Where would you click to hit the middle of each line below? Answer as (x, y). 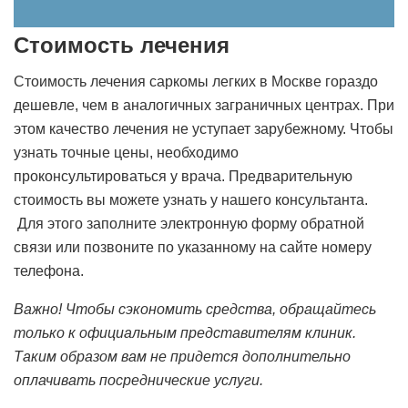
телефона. (49, 271)
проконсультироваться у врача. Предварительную (183, 176)
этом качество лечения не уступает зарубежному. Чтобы (204, 129)
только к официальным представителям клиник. (185, 333)
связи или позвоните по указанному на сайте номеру (193, 247)
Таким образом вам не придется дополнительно (182, 357)
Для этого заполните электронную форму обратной (189, 224)
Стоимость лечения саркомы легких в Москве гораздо (196, 82)
